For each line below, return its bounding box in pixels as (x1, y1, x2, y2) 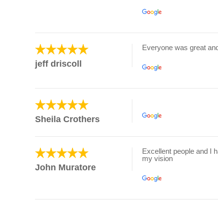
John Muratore (35, 163, 96, 173)
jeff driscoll (35, 59, 82, 69)
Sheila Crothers (35, 114, 100, 125)
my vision (142, 154, 173, 163)
